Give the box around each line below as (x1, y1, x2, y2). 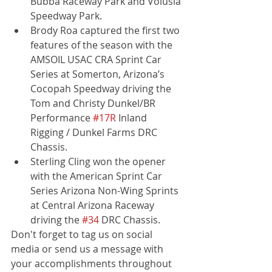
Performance (30, 111, 93, 124)
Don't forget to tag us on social (11, 228, 155, 241)
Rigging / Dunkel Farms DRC (30, 126, 160, 139)
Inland (116, 111, 149, 124)
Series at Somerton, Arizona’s (30, 67, 167, 81)
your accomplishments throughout (11, 257, 174, 270)
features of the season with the (30, 38, 175, 52)
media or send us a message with (11, 242, 166, 256)
